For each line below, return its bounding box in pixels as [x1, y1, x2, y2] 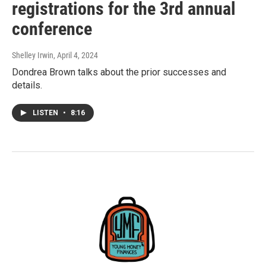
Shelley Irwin [12, 50, 53, 61]
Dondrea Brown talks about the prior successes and [12, 66, 226, 78]
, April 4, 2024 [53, 50, 98, 61]
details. [12, 80, 42, 91]
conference [12, 18, 92, 40]
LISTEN [33, 109, 60, 118]
